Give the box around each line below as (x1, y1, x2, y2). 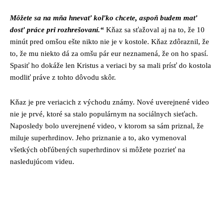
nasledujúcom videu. (10, 157, 74, 166)
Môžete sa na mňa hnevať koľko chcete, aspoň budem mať (10, 13, 197, 22)
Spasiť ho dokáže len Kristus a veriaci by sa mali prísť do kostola (10, 61, 211, 69)
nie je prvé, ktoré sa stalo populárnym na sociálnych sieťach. (10, 110, 198, 118)
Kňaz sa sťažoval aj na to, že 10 (106, 25, 205, 34)
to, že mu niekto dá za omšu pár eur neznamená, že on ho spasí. (10, 49, 208, 57)
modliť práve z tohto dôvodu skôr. (10, 73, 116, 81)
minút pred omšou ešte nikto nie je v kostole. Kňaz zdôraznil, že (10, 37, 209, 46)
